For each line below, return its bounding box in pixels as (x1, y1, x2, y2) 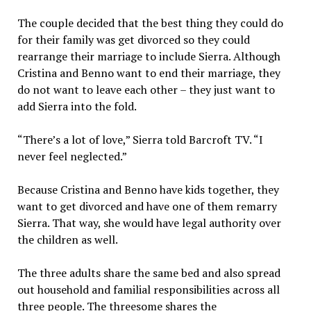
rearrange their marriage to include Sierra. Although (17, 49, 280, 64)
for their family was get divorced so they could (17, 32, 250, 47)
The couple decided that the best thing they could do (17, 15, 283, 31)
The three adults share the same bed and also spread (17, 265, 280, 280)
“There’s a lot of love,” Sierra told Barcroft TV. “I (17, 132, 263, 147)
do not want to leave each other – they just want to (17, 82, 275, 97)
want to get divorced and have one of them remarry (17, 199, 277, 214)
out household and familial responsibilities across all (17, 282, 280, 297)
